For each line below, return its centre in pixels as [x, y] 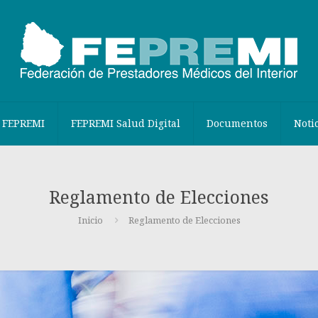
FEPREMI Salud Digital [125, 123]
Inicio [90, 220]
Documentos [237, 123]
